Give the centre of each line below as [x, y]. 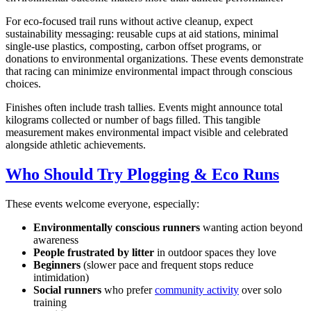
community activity [197, 290]
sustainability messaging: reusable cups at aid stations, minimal [142, 34]
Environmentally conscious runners [117, 228]
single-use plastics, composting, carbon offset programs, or [133, 47]
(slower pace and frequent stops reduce [167, 265]
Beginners [57, 265]
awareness [56, 240]
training [50, 303]
